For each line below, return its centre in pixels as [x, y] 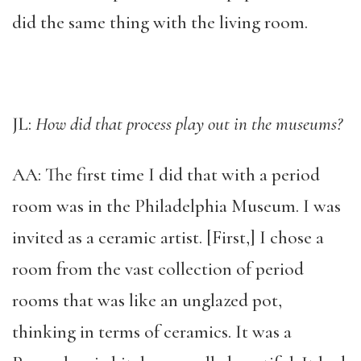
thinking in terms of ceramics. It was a [152, 332]
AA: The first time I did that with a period [166, 174]
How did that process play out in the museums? [189, 124]
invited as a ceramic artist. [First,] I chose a [168, 237]
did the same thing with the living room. [160, 22]
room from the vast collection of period [158, 269]
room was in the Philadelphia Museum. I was [176, 206]
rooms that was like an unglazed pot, [147, 300]
